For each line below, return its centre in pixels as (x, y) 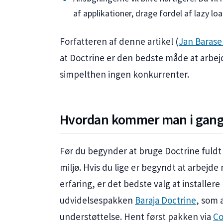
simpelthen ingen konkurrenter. (124, 74)
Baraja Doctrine (166, 200)
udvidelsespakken (97, 200)
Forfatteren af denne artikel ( (119, 42)
